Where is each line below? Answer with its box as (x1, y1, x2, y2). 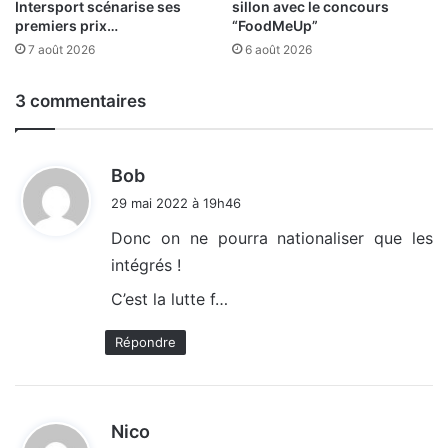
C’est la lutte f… (111, 288, 228, 309)
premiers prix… (15, 16, 118, 34)
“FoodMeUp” (232, 16, 318, 34)
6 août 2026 (245, 41, 312, 57)
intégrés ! (111, 254, 181, 275)
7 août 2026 (28, 41, 95, 57)
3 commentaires (15, 90, 146, 111)
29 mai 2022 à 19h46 (111, 194, 241, 211)
